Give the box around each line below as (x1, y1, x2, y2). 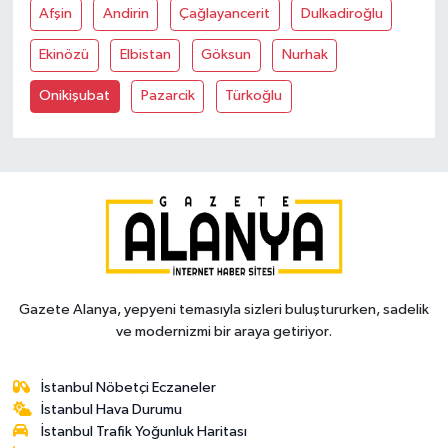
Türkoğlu (225, 88, 283, 104)
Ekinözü (39, 47, 90, 63)
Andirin (102, 6, 149, 22)
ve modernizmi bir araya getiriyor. (116, 323, 332, 339)
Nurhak (281, 47, 328, 63)
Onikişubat (39, 88, 111, 104)
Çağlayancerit (179, 6, 271, 22)
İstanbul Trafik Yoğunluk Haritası (41, 423, 248, 439)
